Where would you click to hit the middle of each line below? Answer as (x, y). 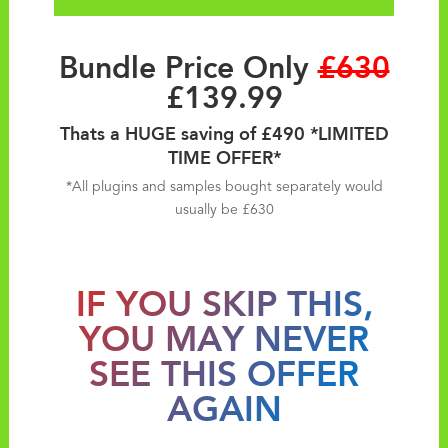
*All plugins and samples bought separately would (224, 187)
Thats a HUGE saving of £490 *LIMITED (224, 131)
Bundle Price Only (188, 63)
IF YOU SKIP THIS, (224, 299)
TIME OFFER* (224, 155)
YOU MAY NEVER (224, 334)
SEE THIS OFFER (224, 369)
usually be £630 (224, 210)
